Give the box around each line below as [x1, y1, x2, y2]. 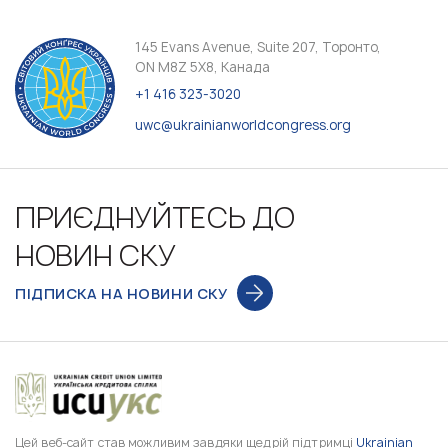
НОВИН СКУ [15, 236, 176, 275]
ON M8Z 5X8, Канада [135, 58, 270, 76]
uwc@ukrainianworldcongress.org [135, 116, 351, 134]
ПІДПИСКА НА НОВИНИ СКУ [15, 283, 228, 303]
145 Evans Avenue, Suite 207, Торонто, [135, 38, 381, 56]
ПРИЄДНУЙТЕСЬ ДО [15, 198, 295, 237]
